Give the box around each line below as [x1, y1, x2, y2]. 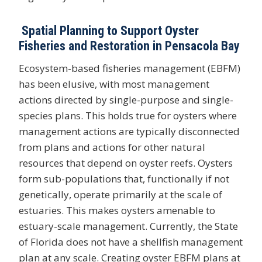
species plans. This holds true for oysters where [19, 108, 237, 122]
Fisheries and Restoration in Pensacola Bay [19, 38, 240, 53]
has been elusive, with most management [19, 77, 209, 91]
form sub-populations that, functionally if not [19, 171, 229, 185]
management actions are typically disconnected [19, 124, 240, 138]
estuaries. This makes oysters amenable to [19, 203, 215, 217]
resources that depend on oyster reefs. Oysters [19, 156, 233, 170]
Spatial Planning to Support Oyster [19, 23, 199, 38]
